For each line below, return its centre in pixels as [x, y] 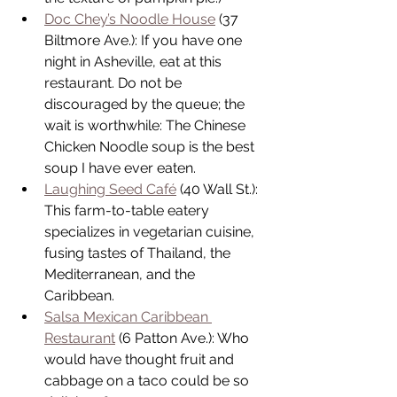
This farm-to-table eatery [128, 210]
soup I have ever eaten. [124, 167]
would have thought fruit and [141, 359]
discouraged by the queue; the [146, 104]
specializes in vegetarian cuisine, [151, 231]
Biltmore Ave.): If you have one [145, 40]
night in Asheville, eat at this [135, 61]
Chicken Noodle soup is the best [151, 146]
